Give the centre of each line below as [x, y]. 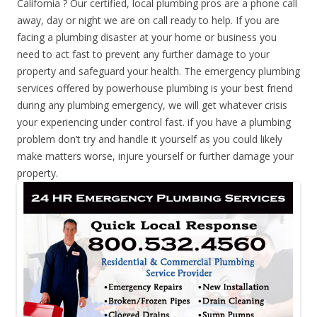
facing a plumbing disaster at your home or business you [147, 38]
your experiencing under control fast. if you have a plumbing [154, 122]
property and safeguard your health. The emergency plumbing [158, 71]
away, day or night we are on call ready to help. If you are [148, 21]
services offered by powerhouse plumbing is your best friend [155, 88]
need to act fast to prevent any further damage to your [143, 54]
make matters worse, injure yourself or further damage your [155, 156]
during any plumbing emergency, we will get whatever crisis [152, 105]
